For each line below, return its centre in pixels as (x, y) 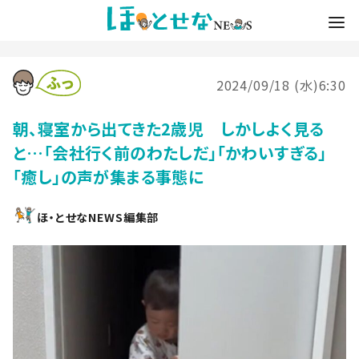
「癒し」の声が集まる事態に (109, 176)
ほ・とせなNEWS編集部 (98, 217)
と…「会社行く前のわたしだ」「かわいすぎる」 (170, 152)
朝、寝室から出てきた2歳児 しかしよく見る (169, 128)
